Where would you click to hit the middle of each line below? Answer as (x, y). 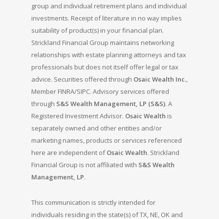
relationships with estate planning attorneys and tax (109, 55)
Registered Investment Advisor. (78, 116)
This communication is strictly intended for (93, 202)
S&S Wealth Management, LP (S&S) (111, 104)
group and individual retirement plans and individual (109, 6)
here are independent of (69, 153)
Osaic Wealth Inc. (160, 79)
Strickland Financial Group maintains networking (103, 43)
